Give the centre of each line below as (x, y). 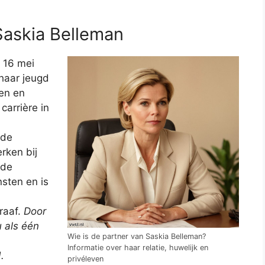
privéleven (85, 259)
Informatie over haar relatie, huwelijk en (138, 248)
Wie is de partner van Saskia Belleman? (137, 237)
